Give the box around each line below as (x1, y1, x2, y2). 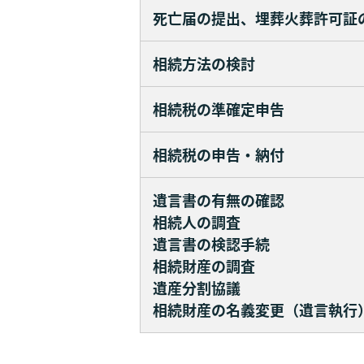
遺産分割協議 (153, 277, 240, 298)
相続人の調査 (153, 211, 240, 232)
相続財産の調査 (153, 255, 255, 276)
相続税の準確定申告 (153, 98, 284, 119)
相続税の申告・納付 (153, 144, 284, 165)
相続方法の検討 (153, 53, 255, 74)
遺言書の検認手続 (153, 233, 270, 254)
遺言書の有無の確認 (153, 189, 284, 210)
